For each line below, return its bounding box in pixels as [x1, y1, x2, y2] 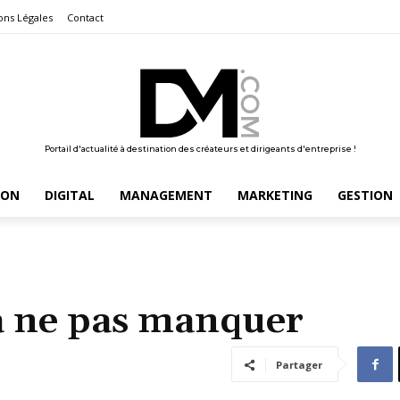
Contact [67, 11, 104, 25]
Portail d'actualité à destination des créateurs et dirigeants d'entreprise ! [44, 143, 356, 154]
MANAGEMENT [119, 186, 212, 204]
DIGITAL [44, 186, 95, 204]
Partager [276, 357, 322, 371]
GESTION [337, 186, 393, 204]
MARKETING [237, 186, 312, 204]
